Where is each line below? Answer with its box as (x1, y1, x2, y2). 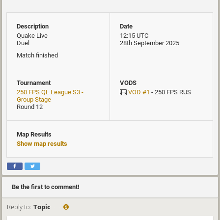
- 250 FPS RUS (150, 88, 191, 96)
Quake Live (17, 32, 48, 39)
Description (17, 23, 49, 30)
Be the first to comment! (12, 183, 80, 191)
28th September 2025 (120, 39, 179, 47)
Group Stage (17, 96, 51, 103)
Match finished (17, 52, 58, 59)
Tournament (17, 79, 51, 86)
